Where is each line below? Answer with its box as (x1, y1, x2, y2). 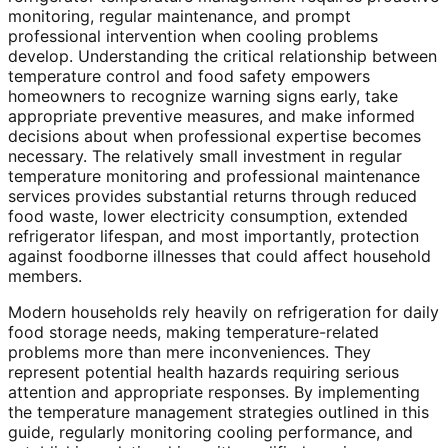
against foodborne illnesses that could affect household (8, 246, 431, 267)
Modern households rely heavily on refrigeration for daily (8, 302, 439, 323)
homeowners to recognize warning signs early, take (8, 86, 398, 107)
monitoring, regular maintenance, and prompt (8, 6, 351, 27)
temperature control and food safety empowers (8, 66, 370, 87)
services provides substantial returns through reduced (8, 186, 417, 207)
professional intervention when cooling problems (8, 26, 378, 47)
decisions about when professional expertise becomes (8, 126, 421, 147)
